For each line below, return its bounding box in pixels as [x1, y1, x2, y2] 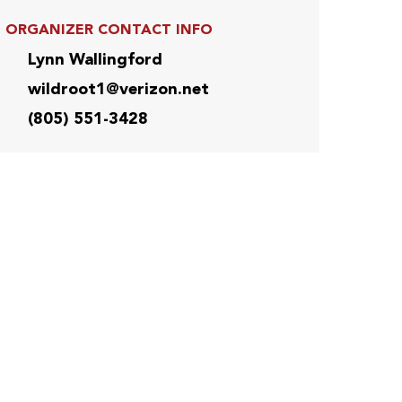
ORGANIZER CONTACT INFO [5, 22, 213, 38]
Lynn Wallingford [28, 51, 162, 68]
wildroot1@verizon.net [28, 81, 209, 98]
